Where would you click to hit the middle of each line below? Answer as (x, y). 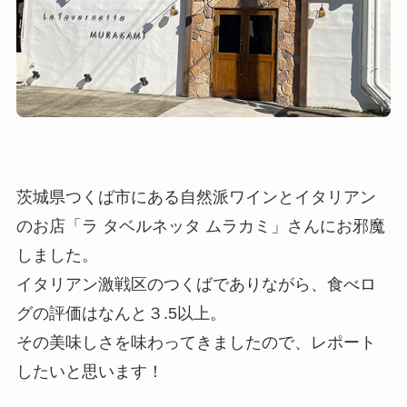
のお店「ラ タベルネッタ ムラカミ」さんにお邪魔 (200, 226)
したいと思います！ (89, 371)
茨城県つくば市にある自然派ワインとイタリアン (196, 197)
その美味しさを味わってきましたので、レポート (196, 342)
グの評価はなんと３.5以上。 (121, 313)
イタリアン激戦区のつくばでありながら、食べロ (196, 284)
